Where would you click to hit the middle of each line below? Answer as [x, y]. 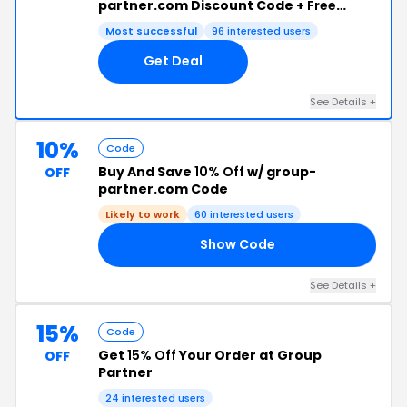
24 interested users [155, 397]
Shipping [128, 22]
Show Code [237, 245]
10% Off [219, 171]
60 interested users [244, 214]
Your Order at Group [249, 355]
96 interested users [261, 30]
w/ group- [280, 171]
